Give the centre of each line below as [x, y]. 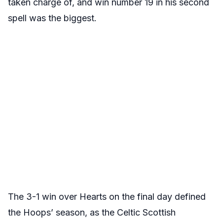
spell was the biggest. [52, 18]
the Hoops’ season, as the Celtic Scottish [92, 212]
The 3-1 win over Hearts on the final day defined [107, 197]
